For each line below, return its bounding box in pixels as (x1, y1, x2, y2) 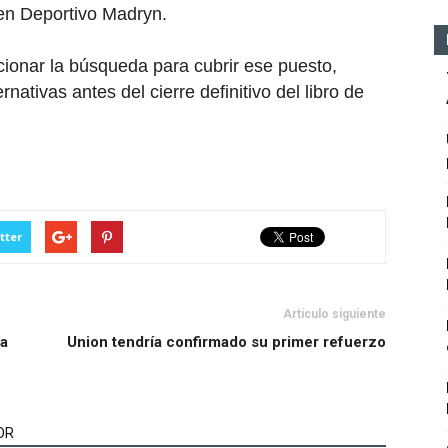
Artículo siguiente (283, 307, 386, 321)
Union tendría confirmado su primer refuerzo (67, 333, 386, 351)
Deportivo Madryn (20, 4, 162, 24)
